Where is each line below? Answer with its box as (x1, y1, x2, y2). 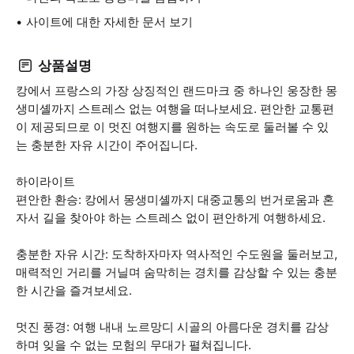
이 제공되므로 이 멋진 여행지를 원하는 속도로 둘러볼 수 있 (16, 119, 329, 134)
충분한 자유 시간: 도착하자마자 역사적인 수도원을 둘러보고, (16, 247, 337, 262)
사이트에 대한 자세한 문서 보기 (26, 14, 193, 29)
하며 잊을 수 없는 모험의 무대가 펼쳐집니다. (16, 337, 251, 352)
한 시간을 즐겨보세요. (16, 283, 132, 298)
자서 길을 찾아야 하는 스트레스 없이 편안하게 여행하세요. (16, 210, 326, 225)
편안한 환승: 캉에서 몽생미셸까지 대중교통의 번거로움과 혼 (16, 192, 334, 207)
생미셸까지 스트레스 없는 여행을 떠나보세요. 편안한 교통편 (16, 101, 334, 116)
